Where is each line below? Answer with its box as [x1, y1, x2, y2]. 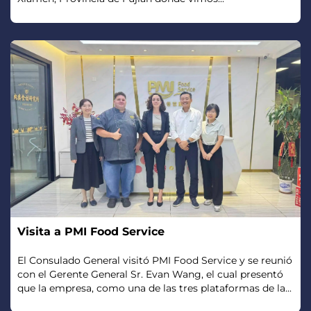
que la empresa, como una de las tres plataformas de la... [17, 282, 292, 295]
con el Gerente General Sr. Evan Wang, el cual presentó [17, 268, 283, 281]
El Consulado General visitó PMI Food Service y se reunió [17, 254, 292, 267]
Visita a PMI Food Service [17, 225, 165, 239]
